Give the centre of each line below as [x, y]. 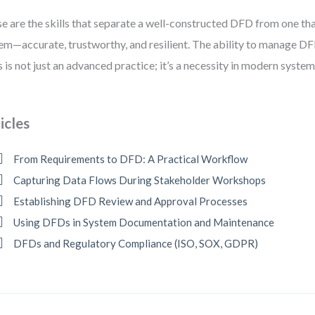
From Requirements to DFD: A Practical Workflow [131, 159]
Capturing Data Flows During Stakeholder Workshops [140, 180]
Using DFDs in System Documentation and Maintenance [144, 222]
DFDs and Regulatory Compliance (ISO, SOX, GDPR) [136, 243]
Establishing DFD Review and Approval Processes [131, 201]
